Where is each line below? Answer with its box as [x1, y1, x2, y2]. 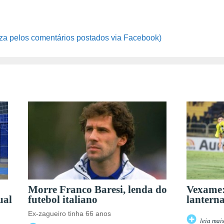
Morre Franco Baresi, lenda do [28, 183, 167, 195]
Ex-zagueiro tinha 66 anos [28, 209, 111, 218]
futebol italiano [28, 193, 97, 205]
